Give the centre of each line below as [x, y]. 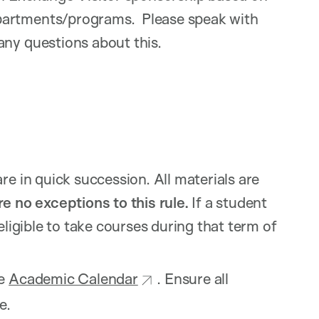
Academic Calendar [73, 279]
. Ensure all [193, 279]
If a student [228, 203]
